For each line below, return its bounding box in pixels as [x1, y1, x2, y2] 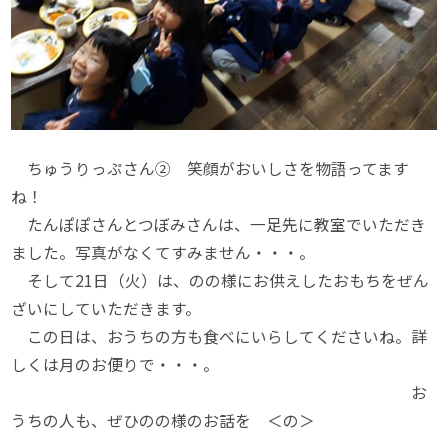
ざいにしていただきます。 [11, 297, 202, 321]
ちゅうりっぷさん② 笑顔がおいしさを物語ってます [11, 157, 410, 181]
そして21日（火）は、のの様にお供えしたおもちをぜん [11, 269, 430, 293]
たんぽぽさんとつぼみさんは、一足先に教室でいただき [11, 213, 427, 237]
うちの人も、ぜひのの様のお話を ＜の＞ [11, 409, 316, 433]
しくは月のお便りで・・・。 [11, 353, 220, 377]
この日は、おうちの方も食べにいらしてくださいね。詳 [11, 325, 428, 349]
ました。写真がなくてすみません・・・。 [11, 241, 316, 265]
